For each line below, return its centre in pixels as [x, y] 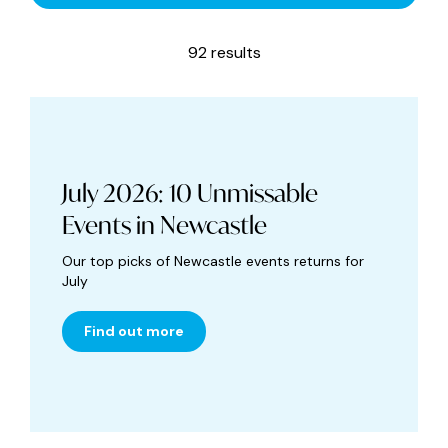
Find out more [134, 331]
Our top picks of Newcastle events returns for [213, 261]
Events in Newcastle [164, 225]
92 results [224, 53]
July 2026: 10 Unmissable [190, 193]
